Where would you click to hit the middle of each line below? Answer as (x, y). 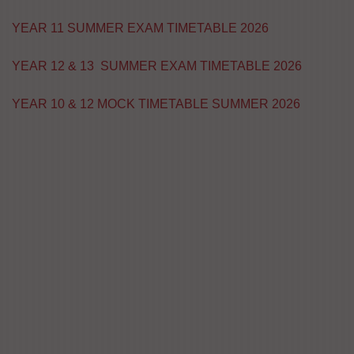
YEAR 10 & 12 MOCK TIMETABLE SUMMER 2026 (156, 104)
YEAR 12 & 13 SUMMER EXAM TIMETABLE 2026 (157, 66)
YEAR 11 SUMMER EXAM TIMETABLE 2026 (140, 28)
